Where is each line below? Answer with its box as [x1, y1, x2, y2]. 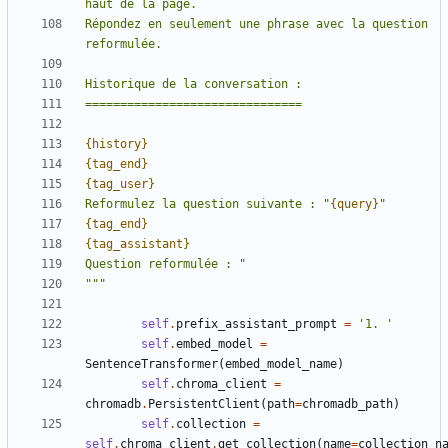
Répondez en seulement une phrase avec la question [85, 17, 428, 32]
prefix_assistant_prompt [176, 317, 337, 332]
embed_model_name [225, 357, 337, 372]
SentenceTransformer [85, 357, 218, 372]
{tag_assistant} [85, 237, 190, 252]
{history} [85, 137, 148, 152]
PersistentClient [148, 397, 260, 412]
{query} [330, 197, 379, 212]
